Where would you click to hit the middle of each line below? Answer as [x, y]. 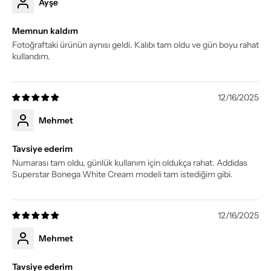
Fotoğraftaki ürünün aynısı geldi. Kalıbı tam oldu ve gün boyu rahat [135, 45]
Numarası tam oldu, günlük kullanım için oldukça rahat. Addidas [130, 163]
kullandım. [31, 56]
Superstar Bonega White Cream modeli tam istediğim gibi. [122, 174]
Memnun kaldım [45, 31]
